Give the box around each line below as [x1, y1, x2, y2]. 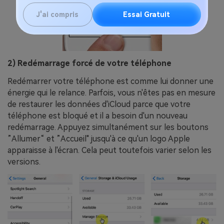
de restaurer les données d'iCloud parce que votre [7, 99, 190, 109]
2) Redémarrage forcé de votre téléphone [7, 58, 171, 68]
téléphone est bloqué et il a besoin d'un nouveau [7, 111, 187, 121]
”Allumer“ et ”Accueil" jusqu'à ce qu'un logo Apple [7, 134, 190, 144]
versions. [7, 157, 40, 167]
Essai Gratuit [123, 10, 170, 19]
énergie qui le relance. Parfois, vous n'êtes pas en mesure [7, 88, 215, 98]
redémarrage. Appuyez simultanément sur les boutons [7, 122, 208, 132]
